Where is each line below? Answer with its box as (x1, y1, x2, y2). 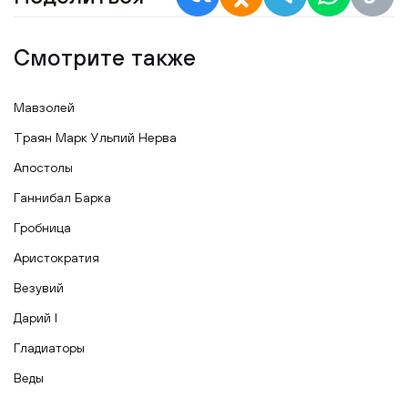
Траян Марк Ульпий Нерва (14, 130, 177, 146)
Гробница (14, 220, 71, 236)
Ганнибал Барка (14, 190, 111, 206)
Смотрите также (14, 44, 196, 71)
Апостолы (14, 160, 73, 176)
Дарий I (14, 311, 57, 326)
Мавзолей (14, 100, 75, 116)
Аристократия (14, 250, 99, 266)
